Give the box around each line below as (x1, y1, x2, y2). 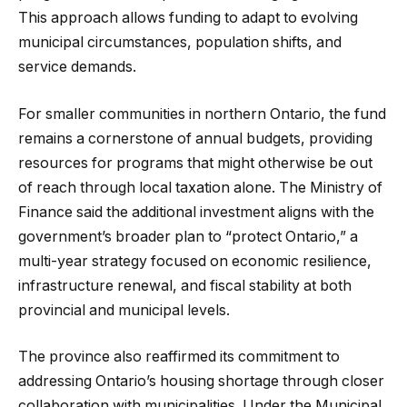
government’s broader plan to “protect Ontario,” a (18, 227, 358, 245)
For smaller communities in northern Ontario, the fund (18, 104, 386, 123)
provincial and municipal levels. (18, 301, 230, 319)
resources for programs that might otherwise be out (18, 154, 372, 172)
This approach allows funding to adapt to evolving (18, 9, 358, 27)
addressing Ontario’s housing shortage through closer (18, 372, 384, 391)
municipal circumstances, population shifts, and (18, 34, 342, 52)
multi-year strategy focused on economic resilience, (18, 252, 372, 270)
